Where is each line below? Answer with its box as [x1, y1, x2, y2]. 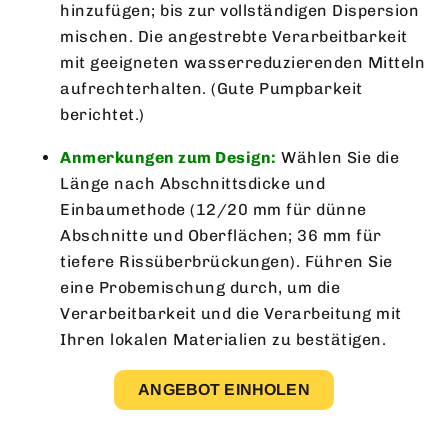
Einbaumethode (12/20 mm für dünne [60, 199, 367, 219]
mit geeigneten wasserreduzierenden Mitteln [60, 52, 425, 72]
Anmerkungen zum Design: [60, 147, 277, 167]
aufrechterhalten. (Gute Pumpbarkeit [60, 78, 363, 98]
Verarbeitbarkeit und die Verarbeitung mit [60, 303, 402, 323]
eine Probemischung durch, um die [60, 277, 340, 297]
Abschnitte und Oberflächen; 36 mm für [60, 225, 382, 245]
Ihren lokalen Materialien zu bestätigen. [60, 329, 386, 349]
